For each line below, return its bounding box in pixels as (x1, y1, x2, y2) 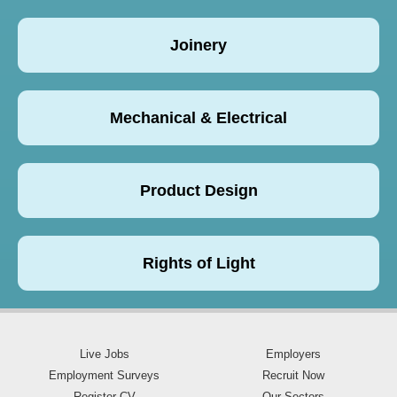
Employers (265, 346, 321, 361)
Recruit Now (261, 368, 324, 382)
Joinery (170, 35, 227, 54)
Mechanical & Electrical (110, 108, 287, 127)
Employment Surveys (49, 368, 160, 382)
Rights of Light (142, 253, 255, 272)
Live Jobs (79, 346, 129, 361)
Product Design (139, 181, 258, 199)
